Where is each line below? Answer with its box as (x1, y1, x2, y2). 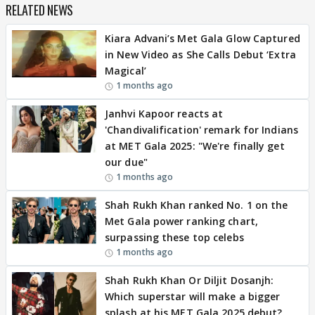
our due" (105, 155, 148, 169)
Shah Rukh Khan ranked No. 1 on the (105, 198, 288, 212)
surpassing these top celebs (105, 230, 244, 244)
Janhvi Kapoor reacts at (105, 106, 224, 120)
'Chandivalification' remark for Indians (105, 122, 298, 136)
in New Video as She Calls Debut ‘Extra (105, 47, 296, 61)
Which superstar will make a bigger (105, 289, 281, 303)
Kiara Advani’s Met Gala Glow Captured (105, 31, 300, 45)
